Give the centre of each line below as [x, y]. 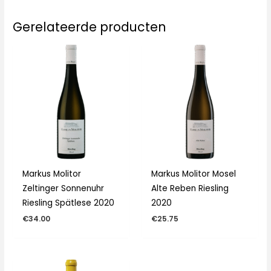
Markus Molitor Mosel [194, 174]
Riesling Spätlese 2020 [69, 203]
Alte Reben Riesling [190, 188]
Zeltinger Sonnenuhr [64, 188]
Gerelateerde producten [90, 27]
